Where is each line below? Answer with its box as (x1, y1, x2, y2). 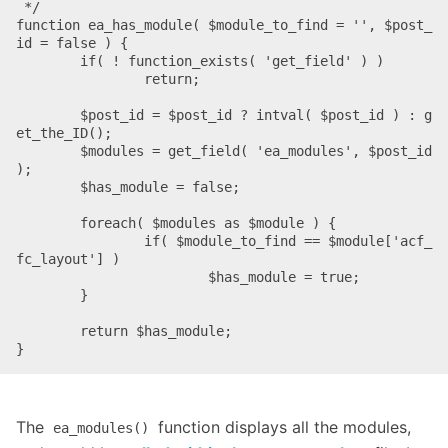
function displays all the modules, (153, 416, 411, 437)
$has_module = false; (16, 178, 80, 195)
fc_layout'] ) (16, 250, 120, 267)
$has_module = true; (16, 268, 208, 285)
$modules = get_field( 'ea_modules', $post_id (16, 142, 80, 159)
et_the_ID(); (16, 124, 112, 141)
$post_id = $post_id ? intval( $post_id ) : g (16, 106, 80, 123)
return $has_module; (16, 322, 80, 339)
